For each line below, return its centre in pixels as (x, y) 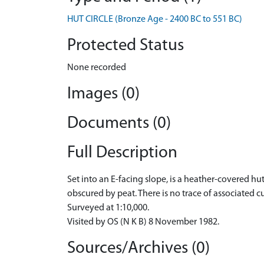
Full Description (122, 153)
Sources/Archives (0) (138, 248)
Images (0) (103, 94)
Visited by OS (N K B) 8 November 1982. (143, 222)
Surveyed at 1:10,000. (108, 208)
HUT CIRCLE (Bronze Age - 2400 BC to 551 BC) (155, 19)
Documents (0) (119, 123)
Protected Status (126, 46)
